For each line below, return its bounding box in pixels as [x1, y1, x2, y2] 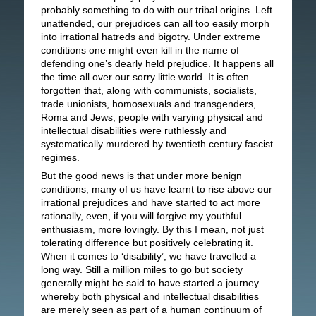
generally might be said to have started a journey [40, 277, 259, 288]
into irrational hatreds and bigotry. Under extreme [40, 31, 260, 42]
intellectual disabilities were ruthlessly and [40, 125, 226, 136]
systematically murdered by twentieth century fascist [40, 138, 273, 150]
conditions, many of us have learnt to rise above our [40, 183, 272, 195]
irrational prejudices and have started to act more [40, 197, 260, 208]
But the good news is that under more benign [40, 170, 242, 181]
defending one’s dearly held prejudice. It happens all [40, 58, 274, 69]
